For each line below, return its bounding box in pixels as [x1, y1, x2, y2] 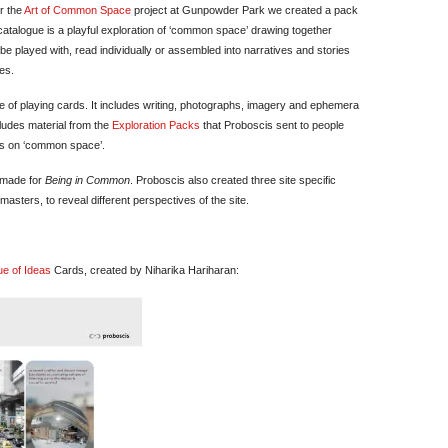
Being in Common [45, 174, 130, 186]
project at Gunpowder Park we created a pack [131, 4, 358, 16]
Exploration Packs [112, 119, 200, 131]
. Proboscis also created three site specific [130, 174, 336, 186]
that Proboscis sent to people [200, 119, 344, 131]
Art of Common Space [24, 4, 131, 16]
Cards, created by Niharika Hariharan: [51, 264, 239, 276]
